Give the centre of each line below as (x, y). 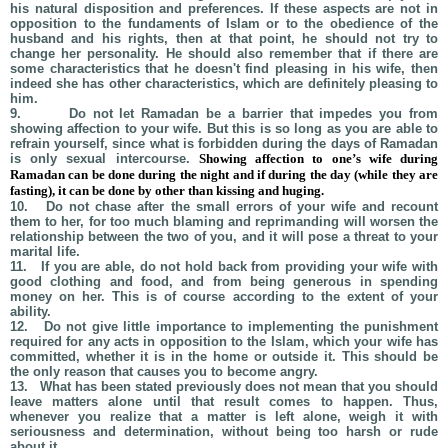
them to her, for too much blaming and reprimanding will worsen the (224, 221)
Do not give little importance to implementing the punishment (238, 326)
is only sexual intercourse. (104, 158)
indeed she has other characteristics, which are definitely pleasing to (224, 83)
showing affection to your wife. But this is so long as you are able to (224, 128)
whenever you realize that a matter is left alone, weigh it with (224, 416)
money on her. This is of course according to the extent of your (224, 296)
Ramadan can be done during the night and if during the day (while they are (224, 174)
